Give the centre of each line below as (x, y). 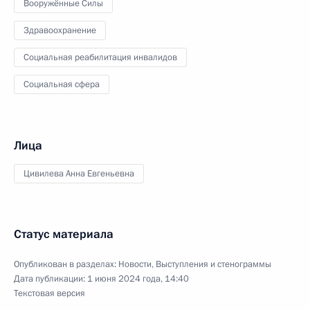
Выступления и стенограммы (213, 264)
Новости (135, 264)
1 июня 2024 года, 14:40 (138, 279)
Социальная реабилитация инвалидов (100, 57)
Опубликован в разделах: (66, 264)
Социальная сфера (62, 84)
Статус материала (64, 234)
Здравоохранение (60, 30)
